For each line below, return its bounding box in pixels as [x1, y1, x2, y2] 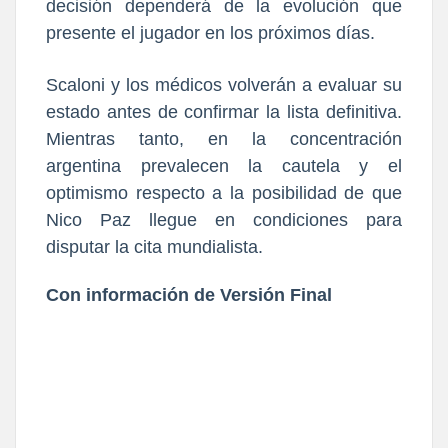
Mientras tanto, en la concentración [46, 129, 402, 150]
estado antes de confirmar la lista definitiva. [46, 102, 402, 123]
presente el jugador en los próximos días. [46, 23, 375, 44]
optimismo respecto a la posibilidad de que [46, 183, 402, 204]
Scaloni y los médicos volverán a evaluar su [46, 75, 402, 96]
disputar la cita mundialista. [46, 237, 263, 258]
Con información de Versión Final [46, 285, 332, 306]
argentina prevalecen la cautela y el [46, 156, 402, 177]
